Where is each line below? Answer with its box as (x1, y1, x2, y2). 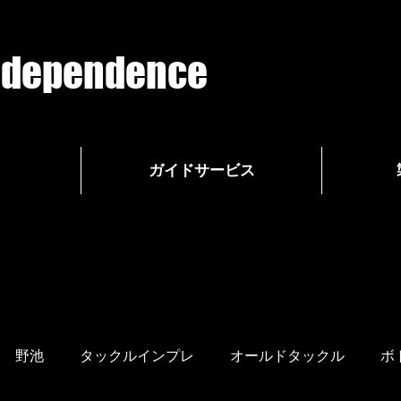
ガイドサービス (148, 161, 255, 179)
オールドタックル (230, 347, 345, 364)
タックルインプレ (80, 347, 194, 364)
